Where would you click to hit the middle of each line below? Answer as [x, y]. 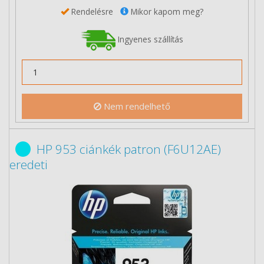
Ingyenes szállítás [149, 39]
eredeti [29, 164]
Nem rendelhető [136, 106]
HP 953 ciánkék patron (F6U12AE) [129, 149]
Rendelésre [95, 11]
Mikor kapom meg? [166, 11]
